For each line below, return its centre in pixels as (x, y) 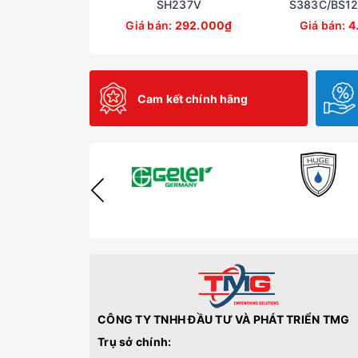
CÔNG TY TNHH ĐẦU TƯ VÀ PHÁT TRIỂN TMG (224, 320)
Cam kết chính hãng (193, 98)
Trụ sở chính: (135, 342)
